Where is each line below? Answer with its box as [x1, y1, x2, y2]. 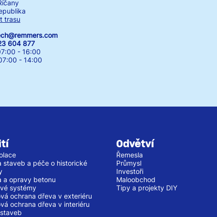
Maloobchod [116, 175, 155, 184]
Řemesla [116, 150, 143, 159]
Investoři [116, 167, 143, 175]
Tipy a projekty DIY [116, 183, 177, 192]
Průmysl [116, 158, 141, 167]
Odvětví [116, 137, 154, 150]
